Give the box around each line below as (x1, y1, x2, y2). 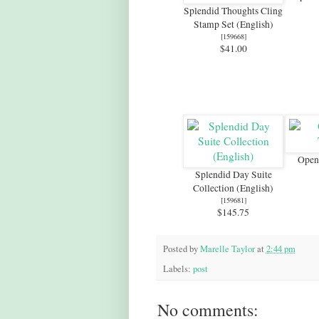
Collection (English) (193, 182, 273, 195)
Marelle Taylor (199, 243, 255, 256)
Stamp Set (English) (193, 18, 273, 31)
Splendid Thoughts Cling (184, 4, 283, 18)
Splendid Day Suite (194, 168, 272, 182)
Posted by (162, 243, 200, 256)
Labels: (162, 262, 193, 275)
